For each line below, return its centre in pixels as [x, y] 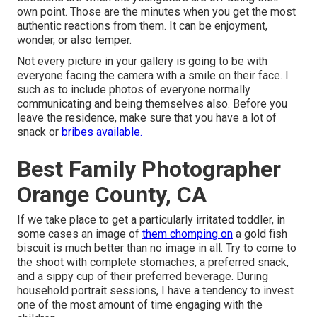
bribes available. [102, 132]
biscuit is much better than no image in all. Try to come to [157, 248]
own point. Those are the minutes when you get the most [156, 12]
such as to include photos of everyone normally [134, 90]
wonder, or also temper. [74, 40]
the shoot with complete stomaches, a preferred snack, [153, 263]
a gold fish [260, 234]
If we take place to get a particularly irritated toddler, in [151, 220]
